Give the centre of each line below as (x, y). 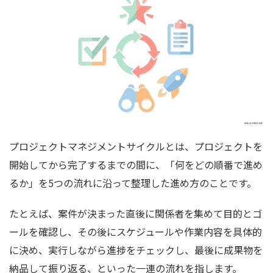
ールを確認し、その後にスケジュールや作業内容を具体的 (136, 232)
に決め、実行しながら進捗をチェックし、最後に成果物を (136, 250)
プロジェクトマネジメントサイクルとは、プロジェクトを (136, 147)
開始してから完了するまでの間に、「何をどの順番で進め (136, 165)
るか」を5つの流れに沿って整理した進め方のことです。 (133, 183)
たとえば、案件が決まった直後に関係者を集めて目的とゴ (136, 214)
